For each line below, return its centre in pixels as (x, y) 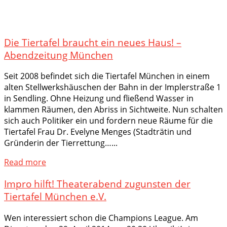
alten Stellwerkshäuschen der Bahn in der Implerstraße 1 (112, 87)
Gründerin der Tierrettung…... (61, 143)
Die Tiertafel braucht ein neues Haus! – (93, 42)
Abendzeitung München (59, 55)
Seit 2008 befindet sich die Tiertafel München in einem (107, 76)
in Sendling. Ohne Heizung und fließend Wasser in (99, 99)
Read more (25, 162)
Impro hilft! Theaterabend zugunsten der (97, 184)
